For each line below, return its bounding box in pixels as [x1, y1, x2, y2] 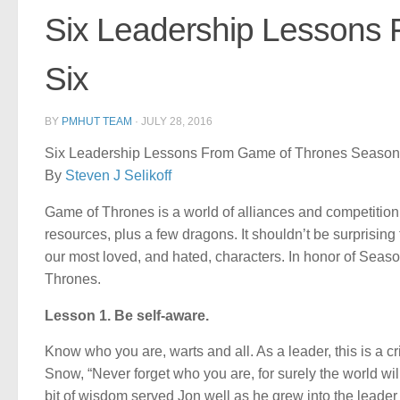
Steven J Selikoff [65, 167, 171, 183]
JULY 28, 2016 [141, 114, 212, 128]
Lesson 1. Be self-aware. [45, 307, 209, 323]
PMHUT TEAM [62, 114, 132, 128]
